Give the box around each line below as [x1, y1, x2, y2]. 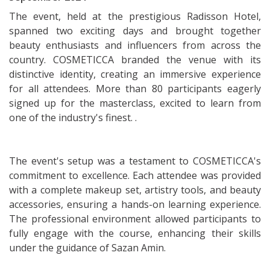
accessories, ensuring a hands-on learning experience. [9, 198, 261, 211]
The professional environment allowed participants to [9, 212, 261, 225]
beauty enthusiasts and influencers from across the [9, 39, 261, 52]
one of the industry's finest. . [9, 111, 137, 124]
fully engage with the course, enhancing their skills [9, 227, 261, 240]
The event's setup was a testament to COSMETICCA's [9, 154, 261, 168]
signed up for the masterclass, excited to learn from [9, 96, 261, 110]
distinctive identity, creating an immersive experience [9, 67, 261, 81]
